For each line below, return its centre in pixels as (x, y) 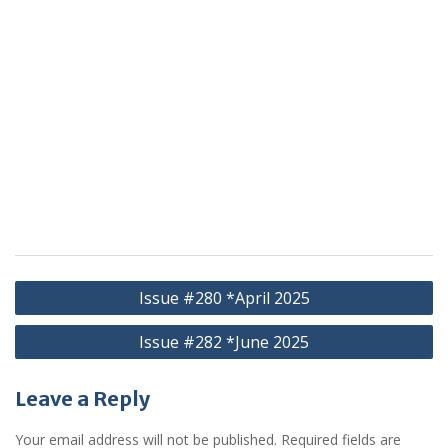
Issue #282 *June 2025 (224, 342)
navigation (66, 314)
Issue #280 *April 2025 (224, 298)
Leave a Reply (82, 398)
